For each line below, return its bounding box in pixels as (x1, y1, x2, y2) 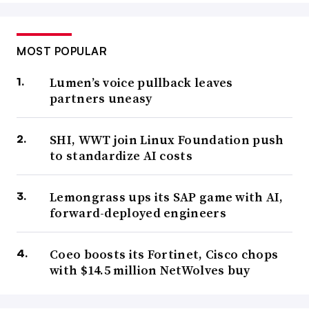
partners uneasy (50, 90, 152, 108)
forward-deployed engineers (50, 204, 226, 222)
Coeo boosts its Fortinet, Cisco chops (50, 246, 279, 263)
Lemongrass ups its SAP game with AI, (50, 188, 283, 206)
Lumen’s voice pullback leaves (50, 74, 233, 92)
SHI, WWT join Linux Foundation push (50, 131, 284, 149)
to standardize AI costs (50, 147, 192, 165)
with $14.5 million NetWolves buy (50, 261, 250, 279)
